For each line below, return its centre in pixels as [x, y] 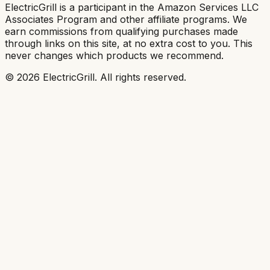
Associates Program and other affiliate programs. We [126, 19]
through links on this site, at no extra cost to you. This [129, 43]
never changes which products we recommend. [114, 55]
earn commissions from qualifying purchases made [121, 31]
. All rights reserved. [140, 77]
